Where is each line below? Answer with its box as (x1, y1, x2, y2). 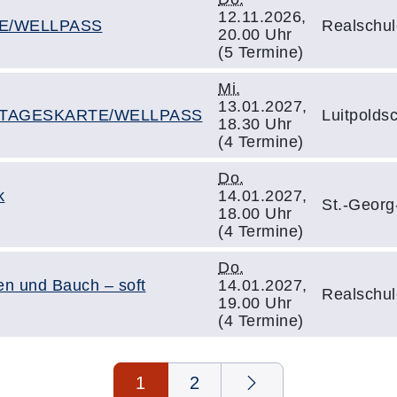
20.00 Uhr (218, 26, 292, 43)
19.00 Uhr (218, 294, 292, 312)
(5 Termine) (218, 43, 304, 61)
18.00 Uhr (218, 205, 292, 222)
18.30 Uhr (218, 115, 292, 133)
